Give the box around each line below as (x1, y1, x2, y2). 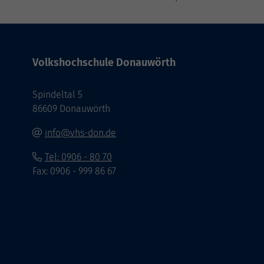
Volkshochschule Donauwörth (32, 56, 176, 70)
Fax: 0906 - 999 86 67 (32, 166, 116, 177)
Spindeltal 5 (32, 89, 82, 101)
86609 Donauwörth (32, 103, 110, 115)
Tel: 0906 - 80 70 (45, 151, 112, 163)
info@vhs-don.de (45, 127, 116, 139)
